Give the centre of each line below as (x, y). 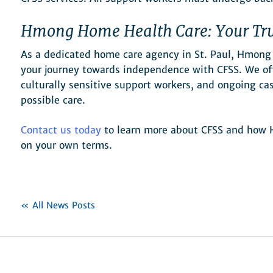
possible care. (53, 100)
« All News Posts (58, 206)
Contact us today (61, 130)
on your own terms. (66, 145)
